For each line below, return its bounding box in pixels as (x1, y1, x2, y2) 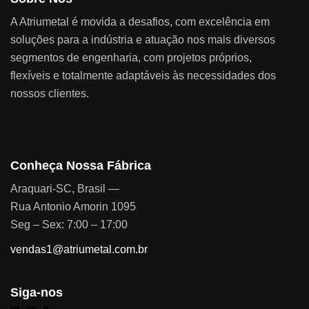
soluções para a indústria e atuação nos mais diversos (10, 33, 275, 46)
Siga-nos (10, 285, 63, 299)
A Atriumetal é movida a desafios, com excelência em (10, 15, 270, 28)
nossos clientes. (10, 87, 89, 99)
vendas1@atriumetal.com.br (10, 243, 148, 255)
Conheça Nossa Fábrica (10, 159, 151, 173)
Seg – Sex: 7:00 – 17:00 (10, 218, 128, 230)
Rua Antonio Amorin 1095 (10, 200, 136, 212)
